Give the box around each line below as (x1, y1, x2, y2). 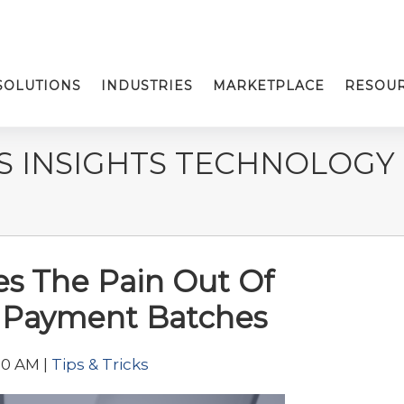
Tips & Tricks (51, 355, 149, 373)
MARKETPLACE (213, 78, 325, 94)
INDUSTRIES (101, 78, 193, 94)
